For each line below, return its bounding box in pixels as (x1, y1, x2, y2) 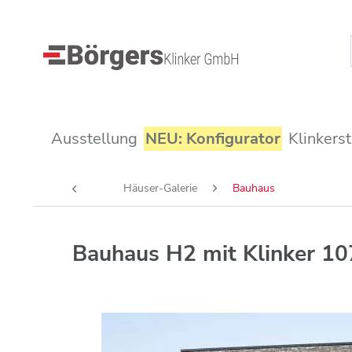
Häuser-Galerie (123, 181, 197, 196)
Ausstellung (51, 128, 137, 149)
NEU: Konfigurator (145, 128, 280, 149)
